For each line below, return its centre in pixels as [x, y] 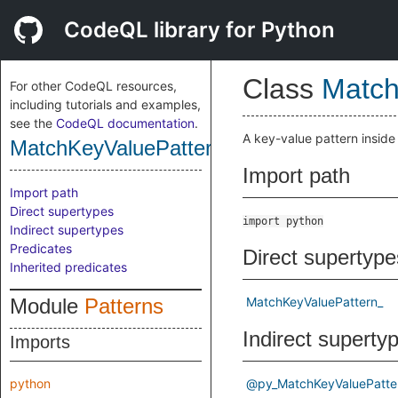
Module [47, 306]
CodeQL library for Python [199, 30]
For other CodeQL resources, [93, 86]
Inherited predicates [68, 267]
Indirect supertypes [67, 230]
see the [33, 123]
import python [283, 221]
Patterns [124, 306]
